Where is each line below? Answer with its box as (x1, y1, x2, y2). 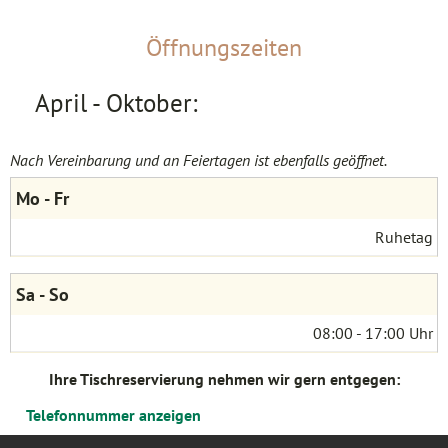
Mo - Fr (15, 186, 69, 210)
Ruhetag (375, 226, 433, 247)
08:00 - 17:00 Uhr (313, 322, 433, 343)
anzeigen (135, 404, 201, 425)
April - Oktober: (35, 87, 197, 119)
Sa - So (15, 282, 69, 306)
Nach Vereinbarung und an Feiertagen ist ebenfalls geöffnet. (10, 150, 387, 171)
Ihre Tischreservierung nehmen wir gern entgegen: (48, 368, 400, 389)
